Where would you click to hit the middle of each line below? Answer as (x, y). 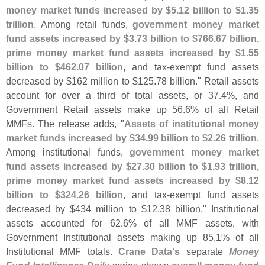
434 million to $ (111, 209)
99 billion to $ (178, 138)
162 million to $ (105, 81)
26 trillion (236, 138)
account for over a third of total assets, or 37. (114, 96)
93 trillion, (237, 167)
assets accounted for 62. (64, 223)
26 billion (101, 195)
